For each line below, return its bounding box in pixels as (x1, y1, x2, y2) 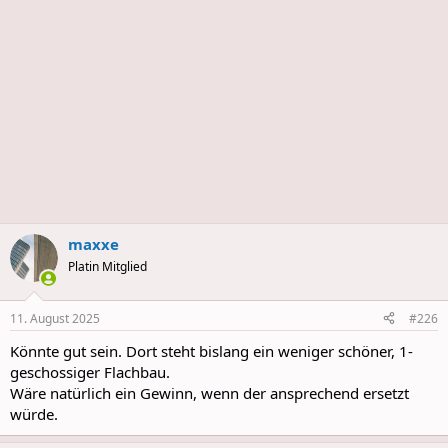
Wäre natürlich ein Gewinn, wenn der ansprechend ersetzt (10, 382, 409, 403)
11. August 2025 (10, 309, 100, 327)
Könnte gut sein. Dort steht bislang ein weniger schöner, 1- (10, 340, 413, 361)
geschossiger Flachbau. (10, 361, 170, 382)
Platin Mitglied (68, 258, 147, 275)
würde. (10, 403, 58, 424)
